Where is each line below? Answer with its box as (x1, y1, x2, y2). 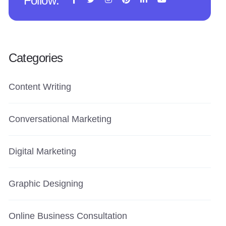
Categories (8, 51, 63, 65)
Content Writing (8, 82, 71, 92)
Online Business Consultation (8, 211, 127, 221)
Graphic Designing (8, 179, 83, 189)
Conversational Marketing (8, 114, 111, 124)
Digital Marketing (8, 146, 76, 156)
